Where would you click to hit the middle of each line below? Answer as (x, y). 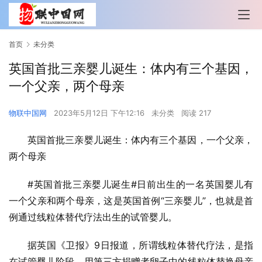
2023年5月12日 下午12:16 (100, 113)
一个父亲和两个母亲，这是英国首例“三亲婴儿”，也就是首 (131, 201)
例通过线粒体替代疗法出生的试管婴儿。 (93, 217)
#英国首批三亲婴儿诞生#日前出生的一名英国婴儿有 (140, 185)
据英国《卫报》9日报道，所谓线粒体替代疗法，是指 (140, 245)
